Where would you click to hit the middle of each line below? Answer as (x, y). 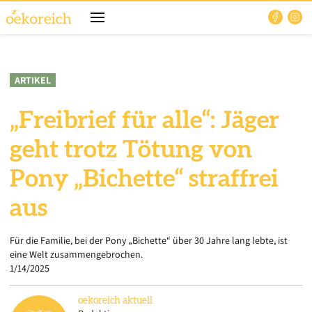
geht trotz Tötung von (131, 150)
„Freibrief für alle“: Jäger (145, 121)
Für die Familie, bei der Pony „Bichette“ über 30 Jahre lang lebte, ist (149, 240)
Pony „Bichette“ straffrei (144, 179)
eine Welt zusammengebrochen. (76, 254)
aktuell (138, 301)
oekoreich (99, 301)
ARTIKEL (33, 80)
